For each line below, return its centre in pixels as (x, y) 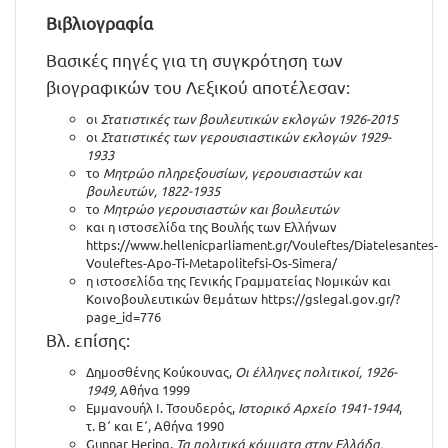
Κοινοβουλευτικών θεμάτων (173, 298)
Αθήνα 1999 (153, 389)
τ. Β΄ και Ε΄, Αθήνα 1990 (155, 425)
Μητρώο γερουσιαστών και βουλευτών (221, 208)
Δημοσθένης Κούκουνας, (160, 371)
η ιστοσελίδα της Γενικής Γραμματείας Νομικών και (238, 280)
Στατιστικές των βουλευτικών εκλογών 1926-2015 (249, 118)
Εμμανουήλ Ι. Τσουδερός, (162, 407)
